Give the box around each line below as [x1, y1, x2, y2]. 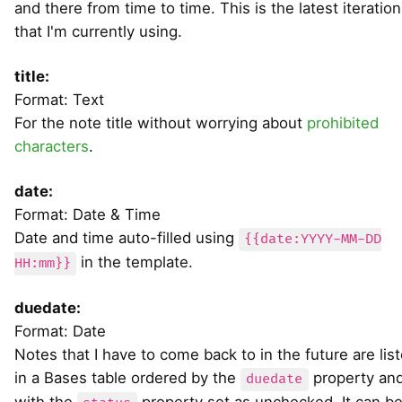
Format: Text [14, 91, 104, 109]
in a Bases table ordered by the [14, 369, 240, 388]
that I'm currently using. [14, 22, 182, 41]
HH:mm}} [14, 255, 71, 273]
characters [14, 137, 89, 156]
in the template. [76, 253, 194, 272]
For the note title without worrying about [14, 114, 307, 133]
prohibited [307, 114, 379, 133]
